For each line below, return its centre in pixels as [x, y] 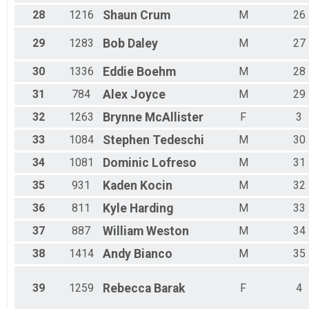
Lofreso [174, 163]
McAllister [174, 118]
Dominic [126, 163]
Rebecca [127, 289]
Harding [151, 209]
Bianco [153, 254]
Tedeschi [178, 140]
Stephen [126, 140]
